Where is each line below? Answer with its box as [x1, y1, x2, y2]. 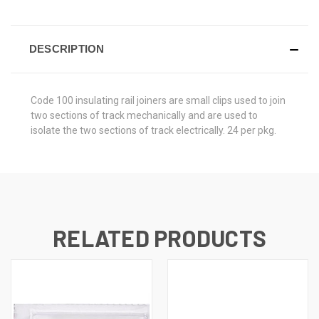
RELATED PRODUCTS [53, 224, 266, 251]
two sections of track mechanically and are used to [31, 109, 258, 121]
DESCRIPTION [28, 42, 105, 55]
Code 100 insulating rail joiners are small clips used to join [31, 94, 286, 106]
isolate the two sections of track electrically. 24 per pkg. [31, 124, 276, 136]
